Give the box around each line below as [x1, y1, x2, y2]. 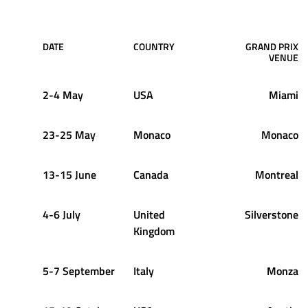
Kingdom [133, 222, 175, 239]
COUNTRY [133, 38, 175, 54]
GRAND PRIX [245, 38, 298, 54]
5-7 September [43, 262, 115, 279]
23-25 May [43, 126, 96, 143]
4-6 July [43, 206, 80, 223]
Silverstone [245, 206, 298, 223]
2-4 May [43, 86, 83, 103]
